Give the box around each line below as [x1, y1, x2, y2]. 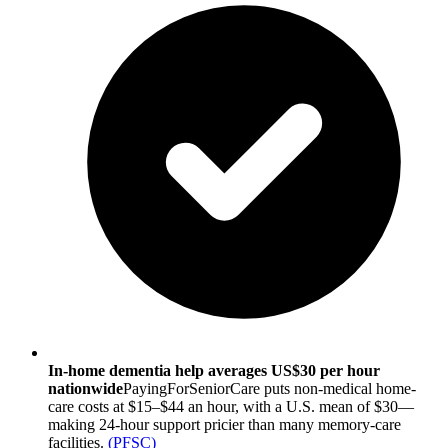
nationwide [48, 380, 123, 398]
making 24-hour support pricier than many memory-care [48, 416, 401, 434]
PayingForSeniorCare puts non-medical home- [123, 380, 416, 398]
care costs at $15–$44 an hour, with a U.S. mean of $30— [48, 398, 414, 416]
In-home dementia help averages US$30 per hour [48, 362, 380, 380]
